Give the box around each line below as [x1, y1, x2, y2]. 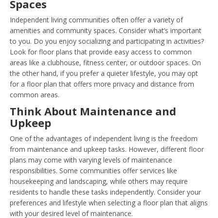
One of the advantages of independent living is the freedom [10, 133, 198, 143]
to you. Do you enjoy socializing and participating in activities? [10, 36, 204, 46]
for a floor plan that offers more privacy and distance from [10, 79, 194, 89]
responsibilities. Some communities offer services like [10, 165, 177, 175]
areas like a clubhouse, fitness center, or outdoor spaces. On [10, 57, 201, 67]
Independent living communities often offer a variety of [10, 15, 183, 24]
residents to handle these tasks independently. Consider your [10, 187, 201, 197]
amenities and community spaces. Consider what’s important [10, 25, 201, 35]
